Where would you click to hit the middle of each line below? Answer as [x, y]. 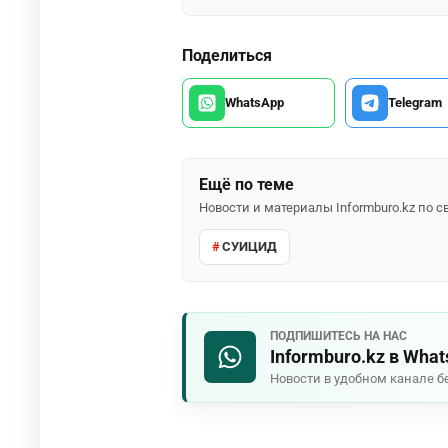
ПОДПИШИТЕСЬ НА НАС [338, 335]
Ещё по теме [246, 184]
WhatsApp [254, 103]
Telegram [414, 103]
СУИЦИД [249, 247]
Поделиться [227, 55]
